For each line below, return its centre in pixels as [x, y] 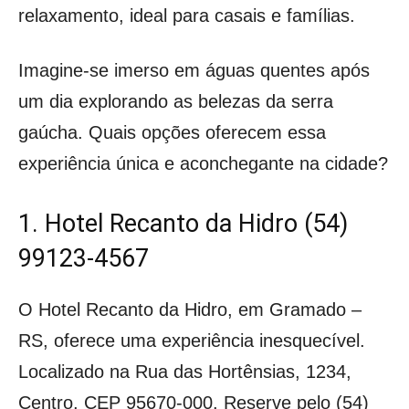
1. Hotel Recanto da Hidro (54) [183, 223]
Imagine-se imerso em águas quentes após [194, 70]
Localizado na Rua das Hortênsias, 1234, [185, 371]
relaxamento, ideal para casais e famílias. [187, 15]
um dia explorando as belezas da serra [176, 101]
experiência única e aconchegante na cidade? [203, 163]
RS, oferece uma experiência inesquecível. [192, 340]
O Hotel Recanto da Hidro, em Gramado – [190, 309]
